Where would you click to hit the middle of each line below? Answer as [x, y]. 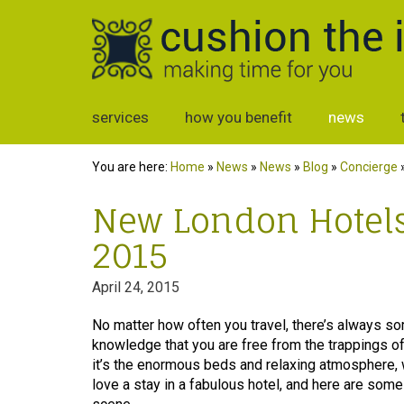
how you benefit [239, 117]
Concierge [369, 167]
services [120, 117]
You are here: [131, 167]
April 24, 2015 [136, 287]
